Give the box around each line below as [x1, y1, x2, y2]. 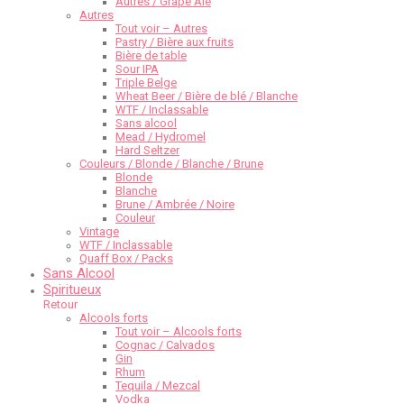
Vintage [79, 225, 119, 239]
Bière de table [115, 49, 187, 63]
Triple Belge [115, 76, 177, 90]
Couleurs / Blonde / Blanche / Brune [79, 157, 263, 171]
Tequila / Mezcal [115, 379, 200, 393]
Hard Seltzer [115, 143, 179, 158]
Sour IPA [115, 62, 159, 77]
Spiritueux [43, 281, 101, 298]
